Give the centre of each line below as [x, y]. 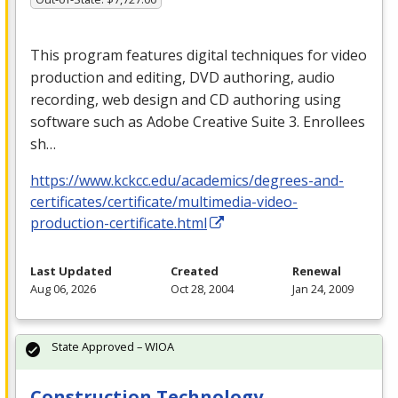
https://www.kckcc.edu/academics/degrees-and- [187, 180]
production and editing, [110, 77]
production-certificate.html [119, 223]
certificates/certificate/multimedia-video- [164, 201]
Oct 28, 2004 [202, 288]
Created [195, 271]
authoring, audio [277, 77]
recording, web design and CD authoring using [186, 99]
